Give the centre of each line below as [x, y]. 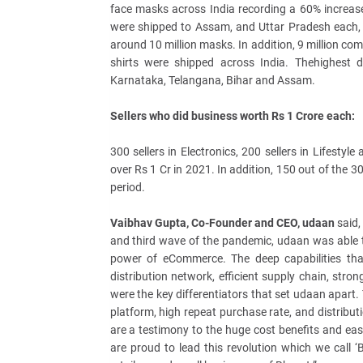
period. [127, 187]
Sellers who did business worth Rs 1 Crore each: [232, 116]
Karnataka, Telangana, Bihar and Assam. [212, 80]
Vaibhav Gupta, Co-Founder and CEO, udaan [222, 223]
